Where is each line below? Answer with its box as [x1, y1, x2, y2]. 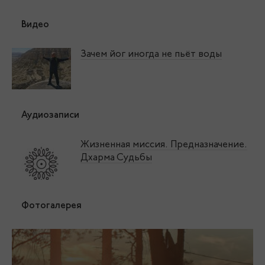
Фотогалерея [21, 201, 82, 211]
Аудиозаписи [21, 111, 79, 121]
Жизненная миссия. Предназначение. [80, 140, 247, 150]
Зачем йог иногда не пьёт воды [80, 50, 222, 60]
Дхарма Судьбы [80, 153, 152, 163]
